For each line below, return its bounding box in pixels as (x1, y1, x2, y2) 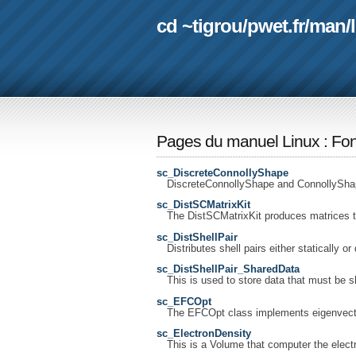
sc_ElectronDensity (157, 328, 251, 340)
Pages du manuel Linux (157, 131, 319, 151)
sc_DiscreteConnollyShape (157, 167, 288, 179)
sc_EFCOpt (157, 296, 211, 308)
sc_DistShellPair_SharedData (157, 264, 300, 276)
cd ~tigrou (157, 14, 242, 37)
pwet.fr (247, 14, 304, 37)
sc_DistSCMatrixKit (157, 199, 250, 211)
